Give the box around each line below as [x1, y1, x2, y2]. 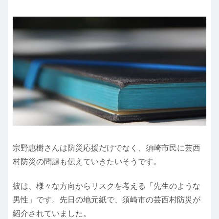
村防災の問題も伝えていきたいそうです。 [13, 157, 161, 166]
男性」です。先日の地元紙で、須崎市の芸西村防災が [13, 195, 200, 204]
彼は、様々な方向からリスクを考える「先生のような [13, 181, 200, 190]
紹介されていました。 [13, 209, 91, 218]
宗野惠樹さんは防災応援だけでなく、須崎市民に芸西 [13, 143, 200, 152]
